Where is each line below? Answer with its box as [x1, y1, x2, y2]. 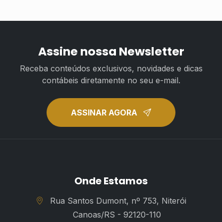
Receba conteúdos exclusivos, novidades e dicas [19, 63, 203, 73]
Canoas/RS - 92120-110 [73, 210, 161, 220]
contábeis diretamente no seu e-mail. [42, 75, 180, 85]
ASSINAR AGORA [71, 108, 139, 117]
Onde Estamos [74, 174, 148, 188]
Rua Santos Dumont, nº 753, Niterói [48, 196, 186, 206]
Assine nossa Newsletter [38, 43, 184, 59]
